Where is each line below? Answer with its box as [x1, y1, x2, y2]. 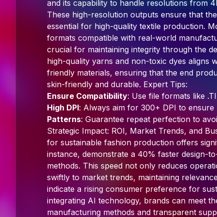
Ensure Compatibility [47, 91, 127, 101]
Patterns [47, 114, 81, 124]
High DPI [47, 103, 79, 112]
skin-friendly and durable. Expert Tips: [47, 79, 187, 89]
